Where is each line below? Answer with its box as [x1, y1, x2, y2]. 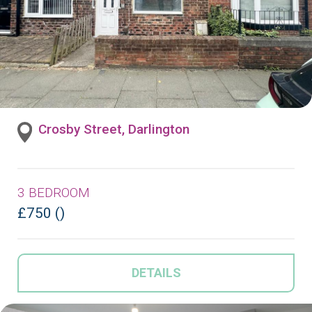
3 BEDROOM [17, 184, 90, 201]
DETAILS [131, 265, 181, 280]
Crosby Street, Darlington [38, 120, 189, 137]
